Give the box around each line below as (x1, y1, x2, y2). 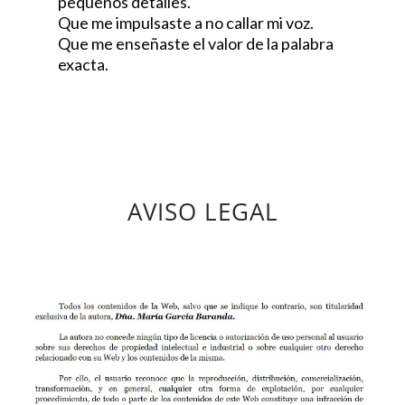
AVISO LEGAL (127, 194, 278, 228)
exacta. (58, 53, 108, 74)
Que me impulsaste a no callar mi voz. (58, 12, 314, 33)
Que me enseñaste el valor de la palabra (58, 33, 334, 53)
